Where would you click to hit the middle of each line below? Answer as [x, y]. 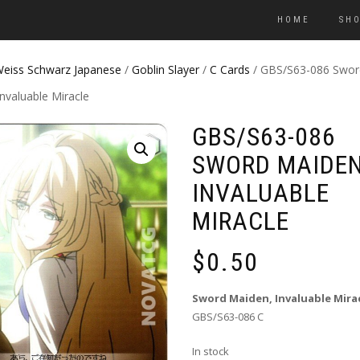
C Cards [230, 70]
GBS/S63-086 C [228, 317]
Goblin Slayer [166, 70]
